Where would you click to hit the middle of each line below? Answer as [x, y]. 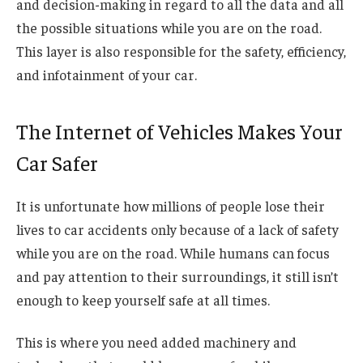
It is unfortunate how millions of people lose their [171, 205]
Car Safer [57, 163]
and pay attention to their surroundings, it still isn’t [177, 276]
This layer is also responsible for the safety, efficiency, [181, 51]
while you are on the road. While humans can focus [173, 252]
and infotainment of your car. [108, 74]
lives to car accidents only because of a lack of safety [177, 229]
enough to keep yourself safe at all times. [145, 299]
